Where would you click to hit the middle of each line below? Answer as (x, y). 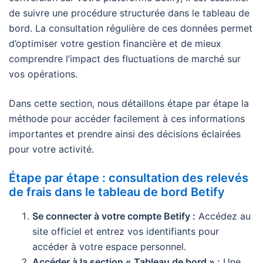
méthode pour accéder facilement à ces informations (127, 118)
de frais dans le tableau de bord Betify (117, 192)
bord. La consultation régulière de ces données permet (131, 28)
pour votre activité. (51, 149)
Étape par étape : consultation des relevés (129, 178)
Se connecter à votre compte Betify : (114, 216)
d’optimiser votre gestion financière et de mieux (115, 43)
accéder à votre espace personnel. (109, 246)
